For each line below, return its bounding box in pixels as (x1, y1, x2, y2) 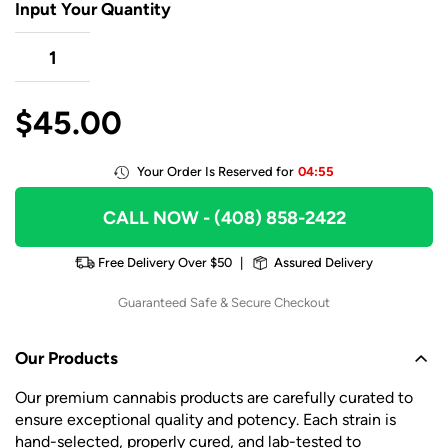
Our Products (15, 348, 118, 369)
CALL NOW (102, 207, 199, 229)
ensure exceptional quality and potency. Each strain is (15, 410, 396, 430)
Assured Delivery (274, 255, 373, 271)
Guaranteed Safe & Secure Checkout (118, 295, 330, 311)
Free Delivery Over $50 (98, 255, 232, 271)
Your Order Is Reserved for (136, 164, 297, 180)
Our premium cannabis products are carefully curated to (15, 388, 413, 408)
